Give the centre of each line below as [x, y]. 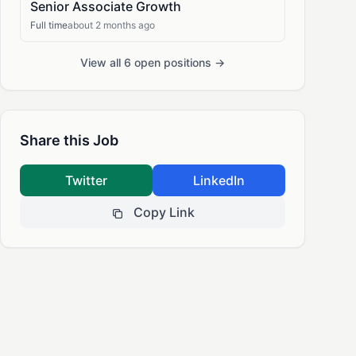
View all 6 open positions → [153, 62]
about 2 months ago [111, 25]
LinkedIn [219, 180]
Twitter [86, 180]
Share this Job [69, 140]
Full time [49, 25]
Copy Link [164, 212]
